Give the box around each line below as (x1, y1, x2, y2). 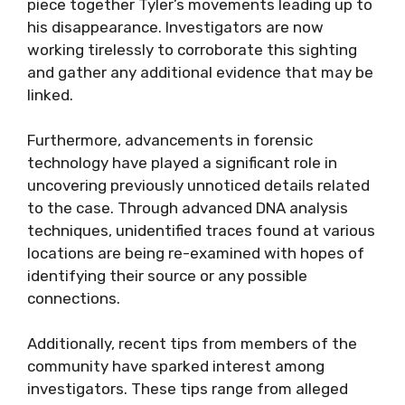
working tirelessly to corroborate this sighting (27, 41, 357, 59)
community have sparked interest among (27, 357, 325, 375)
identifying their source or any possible (27, 267, 307, 285)
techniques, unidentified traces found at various (27, 221, 375, 240)
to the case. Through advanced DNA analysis (27, 199, 348, 217)
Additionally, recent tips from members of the (27, 334, 357, 353)
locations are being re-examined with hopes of (27, 244, 364, 262)
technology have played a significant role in (27, 154, 337, 172)
